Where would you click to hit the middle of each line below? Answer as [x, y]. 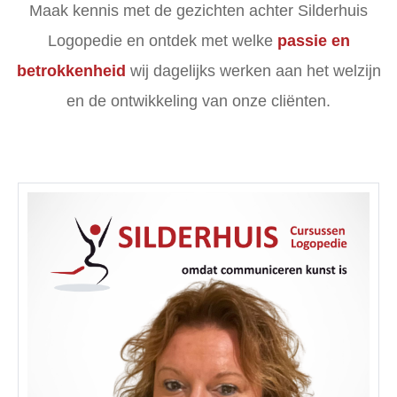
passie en [313, 40]
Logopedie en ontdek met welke [162, 40]
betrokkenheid [71, 70]
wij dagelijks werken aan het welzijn [253, 70]
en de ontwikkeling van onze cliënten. [198, 101]
